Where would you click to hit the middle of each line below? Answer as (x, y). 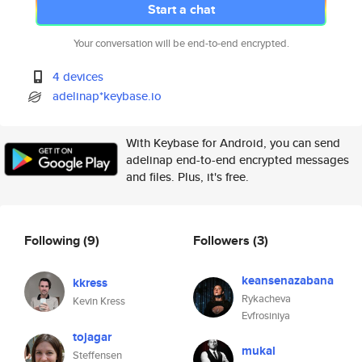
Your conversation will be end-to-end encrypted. (181, 43)
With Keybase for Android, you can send (233, 143)
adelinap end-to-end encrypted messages (238, 160)
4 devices (78, 76)
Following (54, 240)
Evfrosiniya (266, 316)
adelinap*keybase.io (107, 96)
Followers (223, 240)
